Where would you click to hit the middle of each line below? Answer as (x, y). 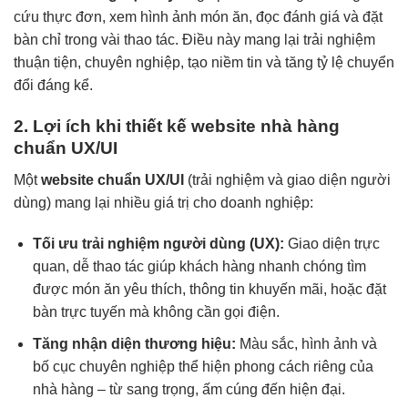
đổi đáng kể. (53, 86)
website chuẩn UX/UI (112, 179)
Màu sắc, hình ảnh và (306, 343)
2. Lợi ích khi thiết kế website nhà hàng (177, 126)
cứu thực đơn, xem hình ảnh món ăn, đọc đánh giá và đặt (198, 17)
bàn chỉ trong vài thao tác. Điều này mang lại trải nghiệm (194, 40)
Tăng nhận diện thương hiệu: (134, 343)
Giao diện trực (331, 244)
